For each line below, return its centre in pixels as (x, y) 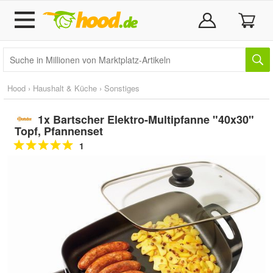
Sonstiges (122, 88)
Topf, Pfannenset (59, 131)
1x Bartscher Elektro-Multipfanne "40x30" (146, 119)
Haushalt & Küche (65, 88)
